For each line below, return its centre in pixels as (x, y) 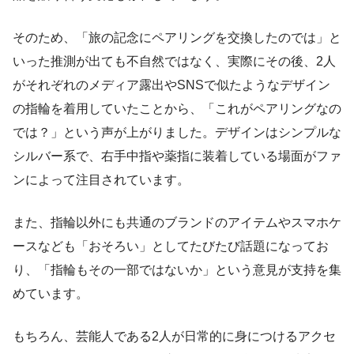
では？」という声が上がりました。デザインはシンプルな (177, 133)
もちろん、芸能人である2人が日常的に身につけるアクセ (174, 337)
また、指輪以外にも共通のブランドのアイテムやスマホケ (177, 223)
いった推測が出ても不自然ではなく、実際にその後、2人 (174, 62)
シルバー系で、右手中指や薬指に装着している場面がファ (177, 156)
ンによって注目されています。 (101, 180)
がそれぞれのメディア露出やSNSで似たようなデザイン (171, 85)
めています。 (51, 294)
